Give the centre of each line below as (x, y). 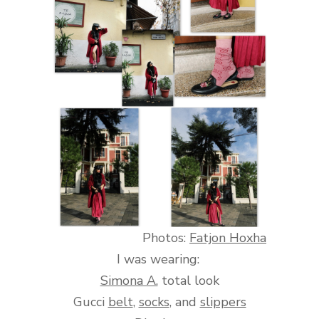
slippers (223, 302)
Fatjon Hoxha (228, 237)
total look (188, 280)
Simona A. (129, 280)
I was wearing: (159, 259)
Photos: (166, 237)
